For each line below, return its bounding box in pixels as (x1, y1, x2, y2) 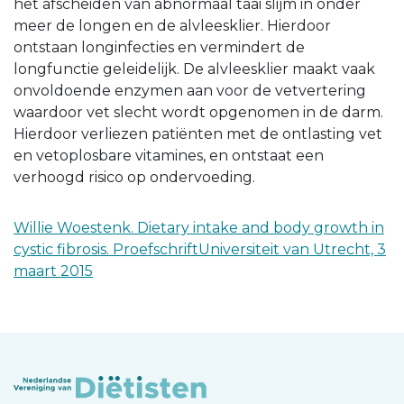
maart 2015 (14, 262, 93, 280)
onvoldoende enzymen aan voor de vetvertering (14, 81, 366, 99)
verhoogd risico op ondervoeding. (14, 168, 255, 186)
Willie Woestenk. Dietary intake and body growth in (14, 218, 384, 236)
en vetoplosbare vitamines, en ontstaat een (14, 146, 324, 164)
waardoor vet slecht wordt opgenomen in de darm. (14, 103, 383, 121)
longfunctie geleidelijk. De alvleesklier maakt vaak (14, 60, 375, 78)
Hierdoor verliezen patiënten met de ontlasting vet (14, 124, 382, 142)
